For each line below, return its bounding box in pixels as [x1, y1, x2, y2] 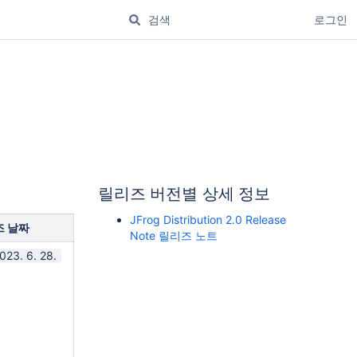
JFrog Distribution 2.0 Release [130, 213, 286, 226]
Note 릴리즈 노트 [130, 229, 218, 242]
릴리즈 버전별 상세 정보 [98, 184, 270, 203]
